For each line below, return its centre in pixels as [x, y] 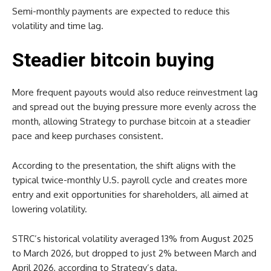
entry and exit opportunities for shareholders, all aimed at [130, 194]
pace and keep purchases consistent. [88, 135]
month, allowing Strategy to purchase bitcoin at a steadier [131, 121]
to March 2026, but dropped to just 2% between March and [134, 253]
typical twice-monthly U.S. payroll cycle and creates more [130, 180]
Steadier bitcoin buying [113, 60]
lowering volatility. [50, 209]
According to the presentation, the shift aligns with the [124, 165]
